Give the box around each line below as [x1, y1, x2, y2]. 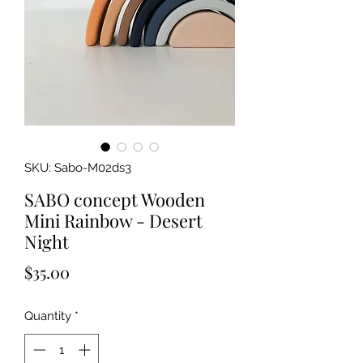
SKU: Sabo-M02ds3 [24, 160, 131, 176]
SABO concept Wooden [24, 187, 205, 212]
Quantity [24, 309, 71, 324]
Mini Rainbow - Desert [24, 208, 203, 233]
